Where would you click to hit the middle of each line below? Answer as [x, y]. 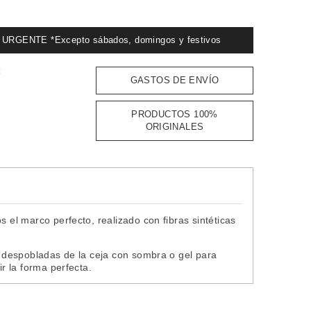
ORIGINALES [175, 126]
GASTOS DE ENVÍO [175, 80]
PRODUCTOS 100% [175, 114]
